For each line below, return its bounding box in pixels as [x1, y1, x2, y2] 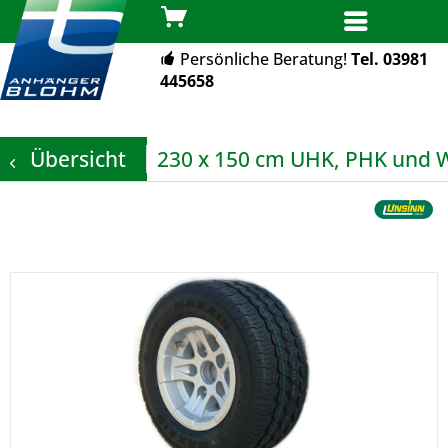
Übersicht [30, 145, 126, 173]
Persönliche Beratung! [176, 48, 351, 70]
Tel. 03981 [351, 48, 428, 70]
